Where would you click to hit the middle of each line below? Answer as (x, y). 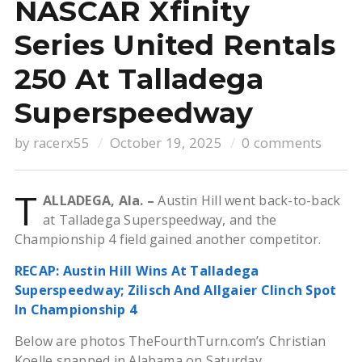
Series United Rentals (175, 45)
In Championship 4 (76, 310)
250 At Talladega (139, 79)
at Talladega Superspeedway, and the (160, 220)
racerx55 (61, 143)
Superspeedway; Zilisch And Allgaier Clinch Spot (175, 290)
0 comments (282, 143)
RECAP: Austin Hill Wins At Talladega (137, 271)
